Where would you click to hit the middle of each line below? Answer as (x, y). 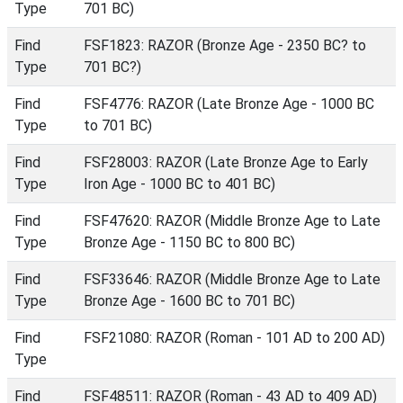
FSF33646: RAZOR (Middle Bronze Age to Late (232, 279)
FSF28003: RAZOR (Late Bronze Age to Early (226, 162)
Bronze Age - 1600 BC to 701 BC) (189, 301)
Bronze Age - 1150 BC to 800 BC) (189, 242)
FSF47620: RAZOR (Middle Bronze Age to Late (232, 221)
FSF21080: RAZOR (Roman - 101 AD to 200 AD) (234, 338)
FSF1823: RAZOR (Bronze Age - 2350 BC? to (225, 45)
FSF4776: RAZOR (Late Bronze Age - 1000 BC (229, 104)
